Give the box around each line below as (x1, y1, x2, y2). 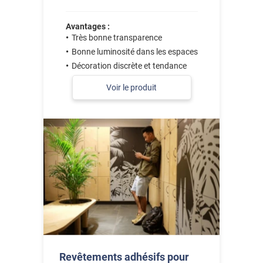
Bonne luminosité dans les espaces (71, 47, 198, 57)
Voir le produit (106, 83, 157, 93)
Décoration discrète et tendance (71, 61, 187, 71)
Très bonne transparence (71, 33, 162, 43)
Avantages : (65, 22, 110, 32)
